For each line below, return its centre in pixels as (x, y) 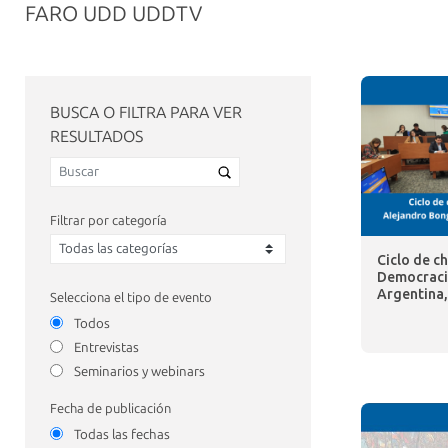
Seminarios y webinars (139, 371)
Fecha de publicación (110, 408)
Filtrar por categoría (108, 220)
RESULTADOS (96, 136)
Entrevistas (106, 347)
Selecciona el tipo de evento (131, 297)
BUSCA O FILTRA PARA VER (146, 112)
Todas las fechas (122, 434)
